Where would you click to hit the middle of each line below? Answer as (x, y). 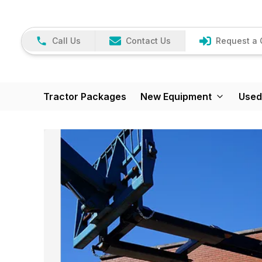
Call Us (66, 41)
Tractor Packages (85, 96)
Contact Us (148, 41)
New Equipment (176, 96)
